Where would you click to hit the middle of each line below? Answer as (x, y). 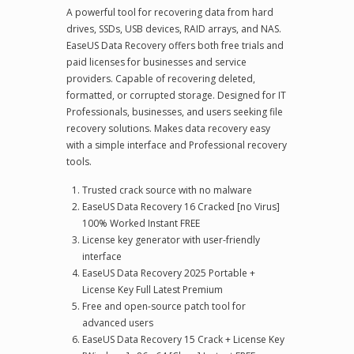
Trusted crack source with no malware (167, 190)
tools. (79, 162)
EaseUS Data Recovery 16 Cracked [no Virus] (181, 207)
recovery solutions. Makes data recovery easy (168, 128)
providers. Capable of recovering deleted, (161, 79)
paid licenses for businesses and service (156, 62)
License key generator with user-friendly (171, 240)
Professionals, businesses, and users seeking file (175, 112)
